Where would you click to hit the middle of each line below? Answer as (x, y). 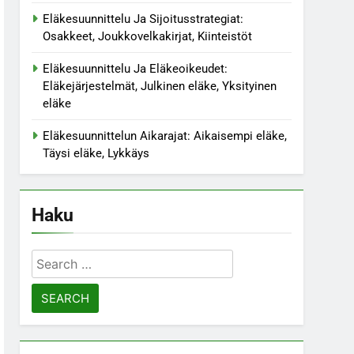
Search (54, 260)
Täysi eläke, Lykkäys (96, 153)
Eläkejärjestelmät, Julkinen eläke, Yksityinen (160, 86)
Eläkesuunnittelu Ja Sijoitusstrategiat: (143, 19)
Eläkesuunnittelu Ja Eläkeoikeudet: (136, 69)
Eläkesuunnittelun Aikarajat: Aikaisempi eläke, (165, 136)
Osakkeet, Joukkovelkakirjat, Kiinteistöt (148, 36)
